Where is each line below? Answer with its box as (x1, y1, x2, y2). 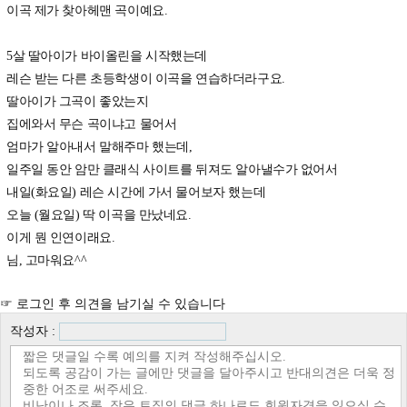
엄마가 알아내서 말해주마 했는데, (6, 140, 193, 154)
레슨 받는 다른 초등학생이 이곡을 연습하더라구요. (6, 72, 285, 86)
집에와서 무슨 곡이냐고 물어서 (6, 117, 177, 132)
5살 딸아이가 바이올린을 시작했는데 (6, 49, 208, 64)
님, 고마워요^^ (6, 253, 87, 268)
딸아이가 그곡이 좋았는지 (6, 94, 149, 109)
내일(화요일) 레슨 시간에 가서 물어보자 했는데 (6, 185, 266, 200)
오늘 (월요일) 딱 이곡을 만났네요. (6, 208, 192, 223)
